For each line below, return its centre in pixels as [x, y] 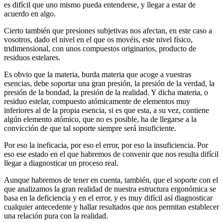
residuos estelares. [32, 57]
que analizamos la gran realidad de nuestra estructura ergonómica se [110, 189]
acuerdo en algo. [30, 13]
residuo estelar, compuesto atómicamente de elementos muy [97, 101]
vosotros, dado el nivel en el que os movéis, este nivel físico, [98, 39]
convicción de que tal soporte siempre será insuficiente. [90, 128]
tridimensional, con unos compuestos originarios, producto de [100, 48]
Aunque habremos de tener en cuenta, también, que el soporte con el [111, 180]
